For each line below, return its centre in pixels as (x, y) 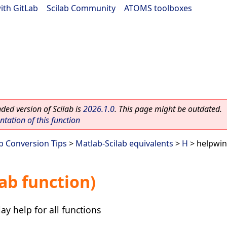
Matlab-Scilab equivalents (124, 143)
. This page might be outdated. (168, 109)
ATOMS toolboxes (158, 8)
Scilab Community (81, 8)
